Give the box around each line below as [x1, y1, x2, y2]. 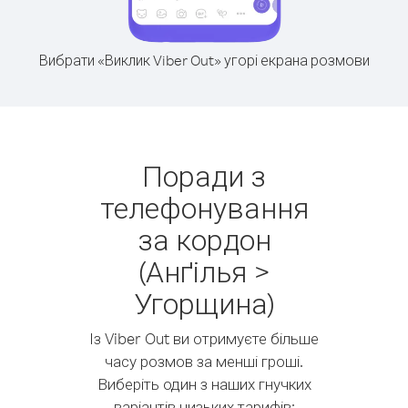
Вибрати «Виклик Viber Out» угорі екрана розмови [38, 51, 370, 69]
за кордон [137, 220, 271, 258]
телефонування [99, 189, 309, 226]
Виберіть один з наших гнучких [97, 374, 311, 393]
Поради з [142, 157, 266, 194]
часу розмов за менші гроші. [105, 352, 303, 371]
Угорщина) [133, 284, 275, 321]
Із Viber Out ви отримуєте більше [89, 329, 319, 348]
